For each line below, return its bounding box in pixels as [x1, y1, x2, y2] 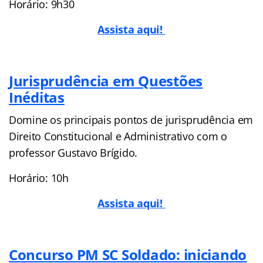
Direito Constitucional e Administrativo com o [9, 129, 227, 143]
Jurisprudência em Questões [9, 70, 203, 90]
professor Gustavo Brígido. [9, 145, 137, 160]
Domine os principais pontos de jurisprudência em [9, 112, 254, 127]
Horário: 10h [9, 170, 69, 185]
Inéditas [9, 87, 65, 107]
